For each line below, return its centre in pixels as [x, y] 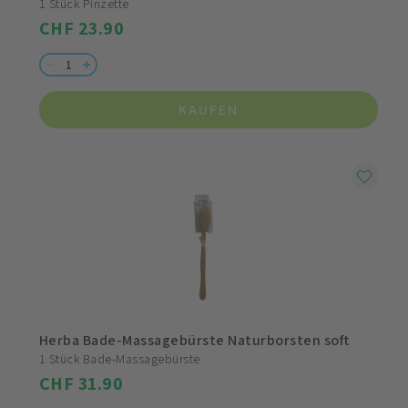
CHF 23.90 [82, 29]
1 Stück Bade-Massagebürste [120, 359]
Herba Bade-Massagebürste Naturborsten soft [195, 341]
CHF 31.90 [82, 384]
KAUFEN [209, 110]
